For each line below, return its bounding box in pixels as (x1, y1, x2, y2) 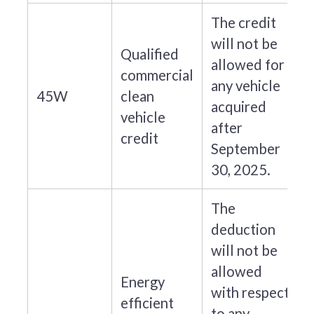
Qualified (120, 45, 179, 62)
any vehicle (210, 76, 280, 94)
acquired (210, 97, 266, 115)
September (210, 139, 280, 157)
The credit (210, 13, 276, 31)
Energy (120, 273, 165, 290)
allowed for (210, 55, 285, 73)
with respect (210, 283, 289, 301)
